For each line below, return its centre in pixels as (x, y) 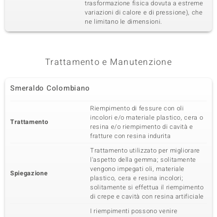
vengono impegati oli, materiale (138, 169)
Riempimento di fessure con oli (137, 108)
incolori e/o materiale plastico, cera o (147, 117)
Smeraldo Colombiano (50, 88)
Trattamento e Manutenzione (108, 62)
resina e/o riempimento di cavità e (142, 127)
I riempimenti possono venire (134, 211)
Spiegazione (29, 173)
